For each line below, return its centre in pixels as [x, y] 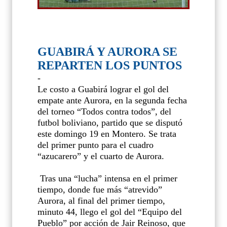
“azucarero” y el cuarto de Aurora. [101, 156]
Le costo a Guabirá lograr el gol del [103, 89]
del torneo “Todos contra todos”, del [104, 112]
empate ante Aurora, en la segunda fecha [112, 101]
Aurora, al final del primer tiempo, [101, 201]
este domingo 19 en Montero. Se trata [107, 134]
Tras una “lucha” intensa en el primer [109, 179]
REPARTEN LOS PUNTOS [110, 66]
